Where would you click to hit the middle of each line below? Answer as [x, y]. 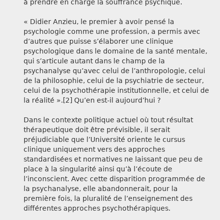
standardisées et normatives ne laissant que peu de [113, 159]
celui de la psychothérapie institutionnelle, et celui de [116, 91]
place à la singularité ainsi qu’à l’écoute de [98, 169]
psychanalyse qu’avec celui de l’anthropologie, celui [114, 71]
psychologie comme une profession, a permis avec [112, 32]
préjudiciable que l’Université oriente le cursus [104, 140]
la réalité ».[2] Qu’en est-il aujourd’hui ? [92, 100]
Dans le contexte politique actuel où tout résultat [108, 120]
